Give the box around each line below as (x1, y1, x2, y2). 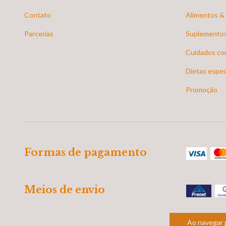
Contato (24, 10, 51, 19)
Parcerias (24, 29, 53, 38)
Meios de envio (24, 184, 105, 196)
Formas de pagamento (24, 146, 147, 158)
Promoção (185, 85, 217, 94)
